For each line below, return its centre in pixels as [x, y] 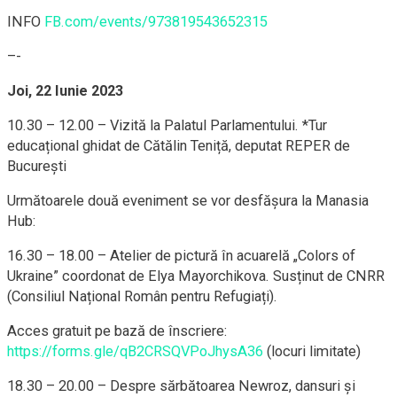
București [37, 167]
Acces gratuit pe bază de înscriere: [117, 331]
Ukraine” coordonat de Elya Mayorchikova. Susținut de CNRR [196, 276]
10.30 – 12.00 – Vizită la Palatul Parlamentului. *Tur [167, 126]
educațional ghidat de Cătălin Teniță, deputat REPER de [179, 146]
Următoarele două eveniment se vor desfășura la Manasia [188, 201]
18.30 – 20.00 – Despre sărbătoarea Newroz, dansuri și [181, 386]
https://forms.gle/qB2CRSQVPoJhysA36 [135, 352]
